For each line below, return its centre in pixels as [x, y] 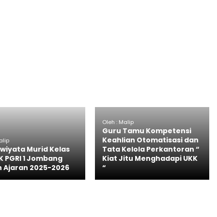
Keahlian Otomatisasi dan [150, 140]
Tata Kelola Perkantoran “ [151, 149]
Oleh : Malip [118, 122]
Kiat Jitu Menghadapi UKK [150, 158]
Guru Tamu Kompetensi [147, 131]
